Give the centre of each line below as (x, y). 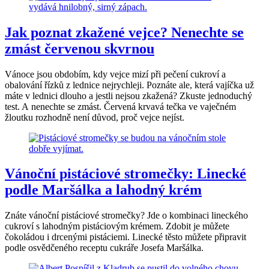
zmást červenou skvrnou (80, 48)
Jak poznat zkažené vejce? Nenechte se (124, 32)
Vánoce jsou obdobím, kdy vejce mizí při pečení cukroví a (115, 74)
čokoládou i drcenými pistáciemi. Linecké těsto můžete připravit (125, 237)
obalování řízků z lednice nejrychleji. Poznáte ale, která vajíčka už (129, 85)
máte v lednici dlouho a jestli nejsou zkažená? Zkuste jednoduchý (128, 95)
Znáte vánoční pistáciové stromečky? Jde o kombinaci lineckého (126, 216)
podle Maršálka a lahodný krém (103, 190)
